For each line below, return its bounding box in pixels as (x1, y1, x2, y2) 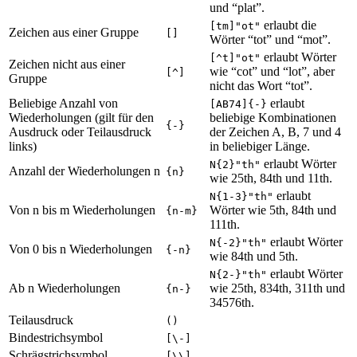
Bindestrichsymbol (9, 331, 103, 345)
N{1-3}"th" (210, 190, 273, 203)
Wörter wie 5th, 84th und (210, 203, 336, 218)
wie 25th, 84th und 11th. (210, 171, 332, 186)
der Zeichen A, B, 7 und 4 (210, 125, 341, 139)
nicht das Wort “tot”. (210, 79, 312, 93)
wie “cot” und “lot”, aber (210, 65, 335, 79)
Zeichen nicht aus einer (9, 57, 125, 72)
